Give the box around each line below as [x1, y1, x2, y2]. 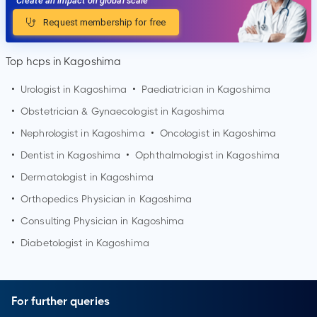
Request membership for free [41, 17, 166, 28]
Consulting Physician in [21, 215, 132, 227]
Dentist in [21, 149, 68, 161]
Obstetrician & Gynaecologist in [21, 105, 172, 117]
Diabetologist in [21, 237, 96, 249]
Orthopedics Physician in [21, 193, 139, 205]
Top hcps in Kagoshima [6, 55, 122, 69]
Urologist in [21, 83, 74, 96]
